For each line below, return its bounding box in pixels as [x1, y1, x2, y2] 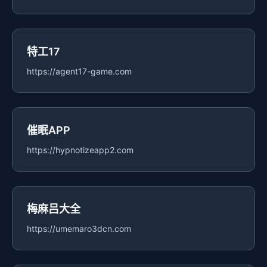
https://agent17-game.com [27, 66, 132, 77]
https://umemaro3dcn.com [27, 223, 131, 234]
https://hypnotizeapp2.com [27, 145, 133, 156]
